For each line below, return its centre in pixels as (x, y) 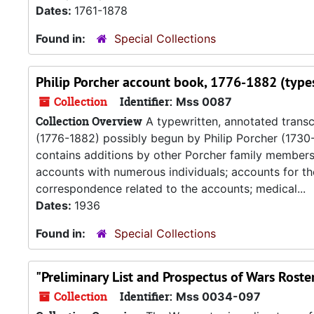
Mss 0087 (204, 102)
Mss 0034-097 (218, 296)
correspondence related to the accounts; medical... (171, 189)
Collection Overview (89, 121)
